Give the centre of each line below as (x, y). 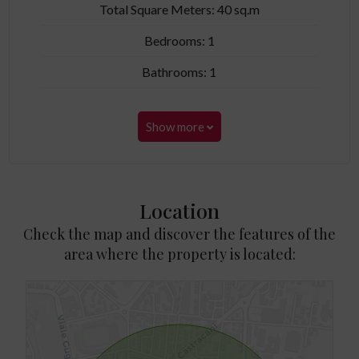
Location (179, 210)
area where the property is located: (179, 254)
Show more (176, 127)
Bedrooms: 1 (179, 40)
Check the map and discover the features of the (179, 234)
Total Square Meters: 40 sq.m (179, 9)
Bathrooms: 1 (179, 72)
